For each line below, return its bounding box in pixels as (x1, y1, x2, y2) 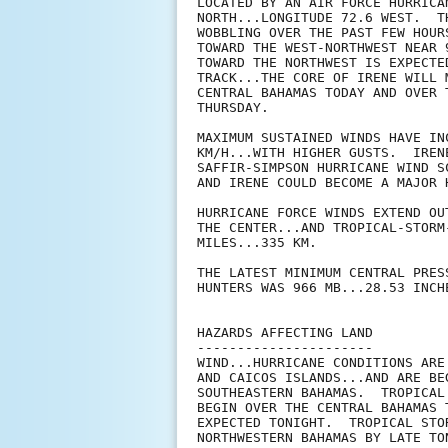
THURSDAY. (197, 100, 269, 116)
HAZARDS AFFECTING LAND (197, 325, 373, 341)
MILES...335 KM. (197, 235, 317, 251)
